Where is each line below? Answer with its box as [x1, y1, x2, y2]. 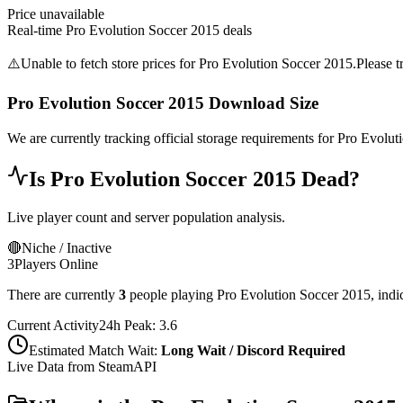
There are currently [7, 286, 115, 302]
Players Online [14, 255, 98, 272]
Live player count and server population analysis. [7, 209, 285, 225]
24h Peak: [99, 317, 159, 333]
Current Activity [7, 317, 99, 333]
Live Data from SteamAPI [7, 358, 157, 374]
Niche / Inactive [22, 239, 112, 255]
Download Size [204, 94, 318, 113]
